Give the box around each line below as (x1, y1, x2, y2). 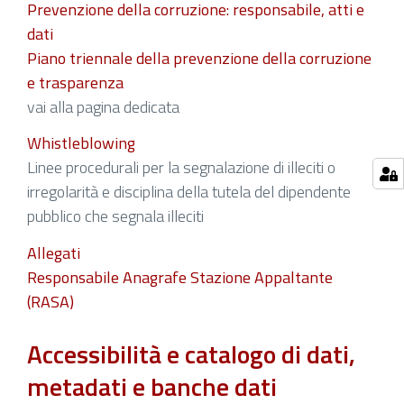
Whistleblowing (27, 131, 135, 156)
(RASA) (27, 289, 74, 314)
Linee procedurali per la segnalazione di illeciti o (27, 155, 335, 180)
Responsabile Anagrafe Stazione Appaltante (27, 264, 333, 289)
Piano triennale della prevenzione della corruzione (27, 45, 372, 70)
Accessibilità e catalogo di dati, (27, 334, 355, 373)
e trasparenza (27, 69, 124, 95)
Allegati (27, 240, 80, 265)
